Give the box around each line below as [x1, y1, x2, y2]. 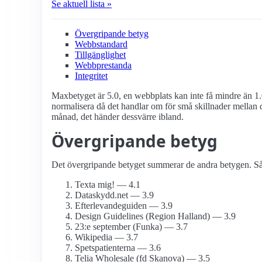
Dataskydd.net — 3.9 [75, 190, 154, 201]
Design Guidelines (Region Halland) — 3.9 [75, 211, 236, 222]
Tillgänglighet [75, 50, 126, 60]
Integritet [75, 71, 108, 81]
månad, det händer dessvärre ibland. [51, 112, 184, 122]
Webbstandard [75, 39, 127, 50]
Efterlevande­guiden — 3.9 [75, 201, 173, 211]
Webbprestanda [75, 60, 132, 71]
